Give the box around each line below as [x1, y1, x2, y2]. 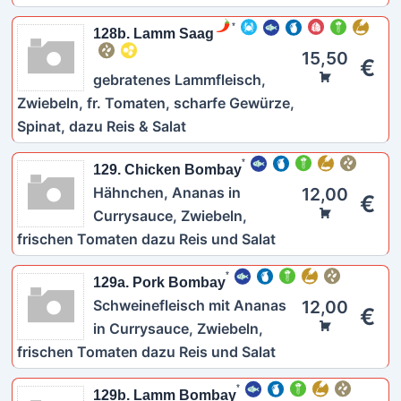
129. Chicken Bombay [92, 162, 242, 177]
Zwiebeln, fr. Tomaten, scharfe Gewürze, [16, 94, 294, 112]
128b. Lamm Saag [92, 26, 214, 41]
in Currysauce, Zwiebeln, [92, 320, 263, 337]
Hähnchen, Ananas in [92, 183, 241, 201]
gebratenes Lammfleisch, [92, 71, 266, 89]
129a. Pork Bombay [92, 275, 226, 290]
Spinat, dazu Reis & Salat [16, 117, 186, 135]
